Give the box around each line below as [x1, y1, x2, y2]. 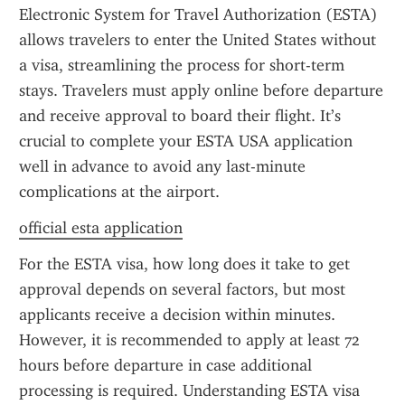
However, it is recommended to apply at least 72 [19, 330, 360, 350]
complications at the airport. [19, 182, 220, 202]
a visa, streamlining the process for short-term [19, 55, 344, 75]
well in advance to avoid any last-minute [19, 156, 306, 176]
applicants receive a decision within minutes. [19, 305, 335, 325]
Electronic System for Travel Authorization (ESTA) [19, 5, 378, 24]
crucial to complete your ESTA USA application [19, 131, 353, 151]
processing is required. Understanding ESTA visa [19, 381, 360, 400]
